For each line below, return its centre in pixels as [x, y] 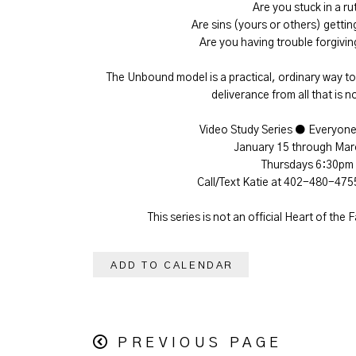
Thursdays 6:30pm [308, 166]
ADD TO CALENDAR [172, 266]
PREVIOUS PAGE [200, 344]
